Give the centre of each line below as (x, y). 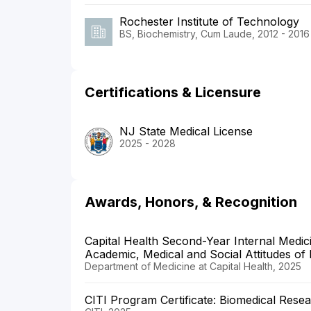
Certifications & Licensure (173, 92)
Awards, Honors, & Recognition (191, 202)
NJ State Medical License (186, 131)
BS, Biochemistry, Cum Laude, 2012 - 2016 (215, 33)
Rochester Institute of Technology (209, 21)
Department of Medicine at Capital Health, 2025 (193, 266)
